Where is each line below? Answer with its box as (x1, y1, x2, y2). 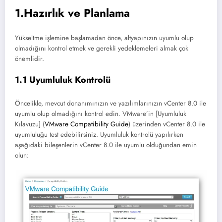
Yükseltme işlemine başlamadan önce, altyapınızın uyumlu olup (15, 33, 194, 43)
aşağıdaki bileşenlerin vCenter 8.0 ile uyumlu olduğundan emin (15, 140, 197, 150)
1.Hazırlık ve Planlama (15, 5, 130, 21)
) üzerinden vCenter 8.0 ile (128, 119, 205, 129)
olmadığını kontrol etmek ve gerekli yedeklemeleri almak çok (15, 43, 188, 53)
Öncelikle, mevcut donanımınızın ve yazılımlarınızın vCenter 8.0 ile (15, 98, 206, 108)
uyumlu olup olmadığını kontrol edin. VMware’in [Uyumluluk (15, 109, 186, 118)
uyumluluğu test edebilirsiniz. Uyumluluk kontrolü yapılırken (15, 129, 183, 139)
